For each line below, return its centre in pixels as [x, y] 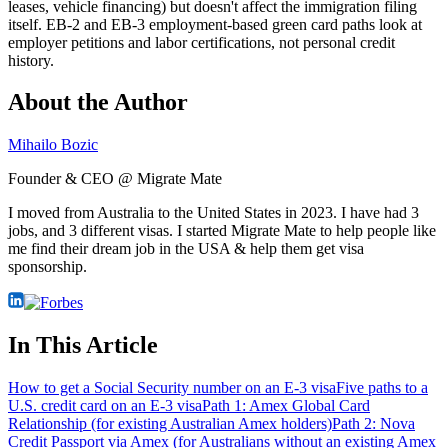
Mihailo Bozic [53, 145]
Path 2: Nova [373, 424]
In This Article [83, 345]
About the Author [98, 102]
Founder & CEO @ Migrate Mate [115, 179]
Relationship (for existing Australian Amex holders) [170, 424]
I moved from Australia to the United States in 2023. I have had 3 [213, 213]
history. [31, 60]
